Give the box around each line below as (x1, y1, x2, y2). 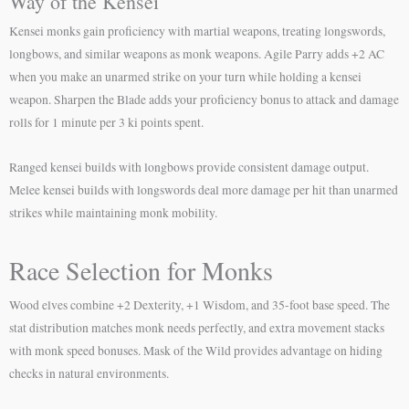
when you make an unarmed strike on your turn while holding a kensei (9, 68, 362, 86)
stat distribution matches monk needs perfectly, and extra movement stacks (9, 320, 384, 336)
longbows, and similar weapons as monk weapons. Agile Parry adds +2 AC (9, 46, 384, 63)
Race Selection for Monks (9, 253, 273, 288)
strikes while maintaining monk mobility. (9, 204, 217, 222)
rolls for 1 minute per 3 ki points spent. (9, 114, 204, 131)
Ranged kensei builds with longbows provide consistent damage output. (9, 159, 369, 176)
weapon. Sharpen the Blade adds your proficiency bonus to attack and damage (9, 91, 399, 109)
